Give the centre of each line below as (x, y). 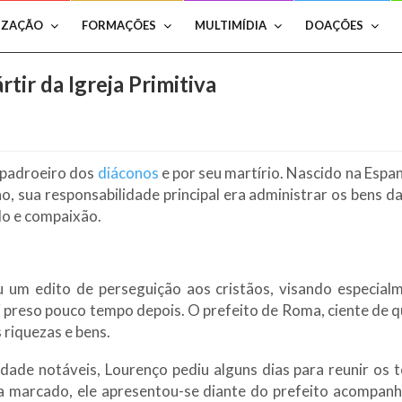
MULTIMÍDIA (231, 25)
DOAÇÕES (334, 25)
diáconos (128, 173)
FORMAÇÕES (119, 25)
